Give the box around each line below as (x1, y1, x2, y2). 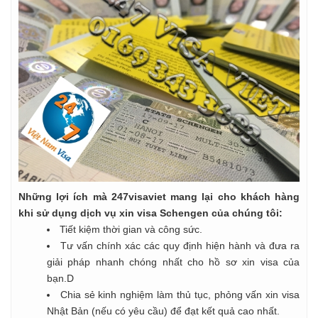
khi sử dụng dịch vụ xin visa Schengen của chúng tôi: (18, 207, 285, 219)
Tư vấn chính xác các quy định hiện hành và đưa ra (60, 239, 300, 251)
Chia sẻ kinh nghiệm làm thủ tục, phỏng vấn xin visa (60, 288, 300, 300)
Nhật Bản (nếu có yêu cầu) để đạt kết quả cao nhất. (47, 305, 280, 317)
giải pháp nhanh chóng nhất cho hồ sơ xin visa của (47, 256, 300, 268)
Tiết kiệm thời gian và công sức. (60, 223, 202, 235)
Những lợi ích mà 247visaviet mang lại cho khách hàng (18, 190, 300, 202)
